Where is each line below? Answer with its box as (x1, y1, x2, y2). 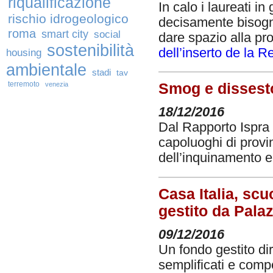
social (94, 29, 121, 40)
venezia (45, 80, 68, 88)
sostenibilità (47, 41, 134, 60)
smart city (41, 27, 88, 40)
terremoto (8, 80, 40, 88)
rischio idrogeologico (8, 12, 129, 26)
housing (6, 47, 41, 58)
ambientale (6, 60, 87, 79)
